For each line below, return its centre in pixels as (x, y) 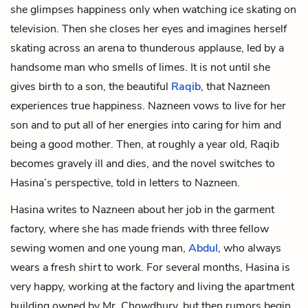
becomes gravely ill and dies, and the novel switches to (143, 163)
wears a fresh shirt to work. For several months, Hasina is (150, 267)
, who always (250, 248)
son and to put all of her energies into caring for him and (146, 125)
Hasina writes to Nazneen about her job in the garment (142, 209)
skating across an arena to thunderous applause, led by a (147, 48)
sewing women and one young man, (99, 248)
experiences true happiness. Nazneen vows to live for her (148, 106)
